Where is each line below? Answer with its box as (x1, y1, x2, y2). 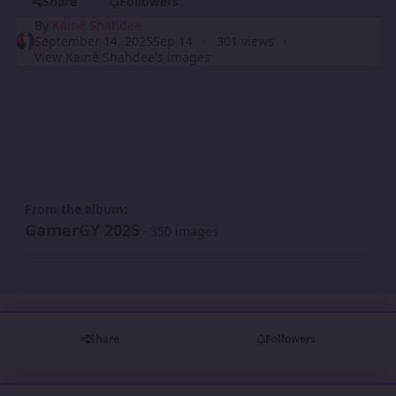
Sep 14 (153, 32, 194, 49)
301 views (216, 32, 274, 49)
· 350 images (143, 223, 218, 240)
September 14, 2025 (34, 32, 154, 49)
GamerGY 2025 (25, 219, 140, 241)
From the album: (25, 201, 127, 218)
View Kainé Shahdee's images (34, 48, 211, 65)
